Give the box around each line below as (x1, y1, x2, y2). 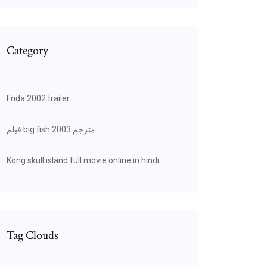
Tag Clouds (7, 228, 58, 243)
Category (7, 43, 48, 58)
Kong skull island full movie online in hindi (7, 156, 159, 165)
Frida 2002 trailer (7, 94, 70, 103)
